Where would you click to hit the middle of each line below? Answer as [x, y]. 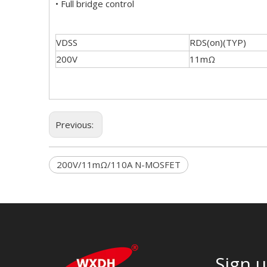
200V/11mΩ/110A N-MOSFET [119, 164]
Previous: [76, 125]
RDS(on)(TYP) [218, 42]
